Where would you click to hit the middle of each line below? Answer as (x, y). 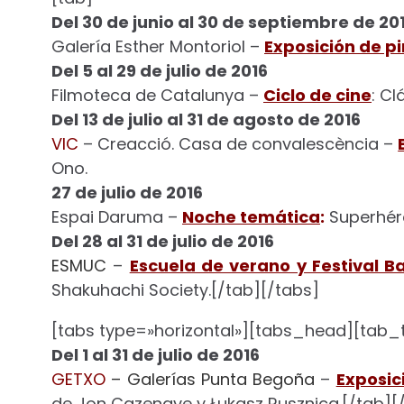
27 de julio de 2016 (127, 193)
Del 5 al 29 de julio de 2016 (160, 71)
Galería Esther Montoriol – (158, 46)
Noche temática (251, 217)
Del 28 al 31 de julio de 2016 (163, 241)
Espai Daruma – (117, 217)
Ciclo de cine (317, 95)
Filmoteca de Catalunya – (157, 95)
